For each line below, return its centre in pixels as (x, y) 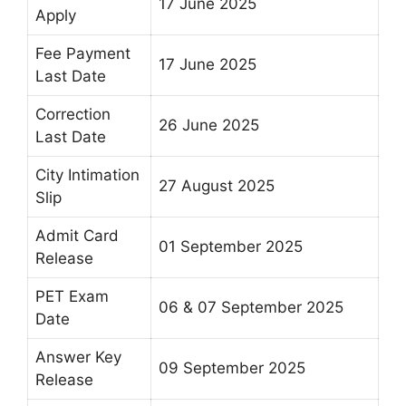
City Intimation (87, 174)
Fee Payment (83, 53)
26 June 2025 (209, 125)
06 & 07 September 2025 (251, 307)
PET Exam (72, 296)
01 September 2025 (231, 246)
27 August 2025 (217, 185)
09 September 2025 (232, 367)
